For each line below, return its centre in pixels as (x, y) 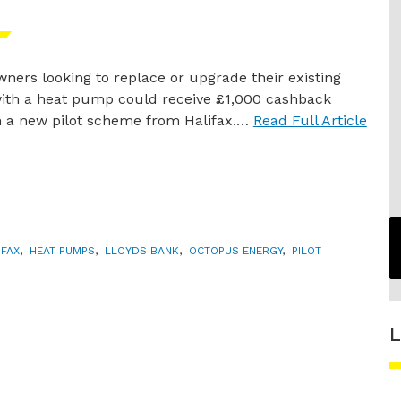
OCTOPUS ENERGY (235, 250)
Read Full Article (310, 120)
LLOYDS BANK (142, 250)
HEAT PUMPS (62, 250)
